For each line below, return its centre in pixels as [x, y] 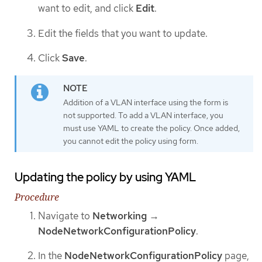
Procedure [37, 197]
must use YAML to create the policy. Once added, [151, 128]
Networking [120, 216]
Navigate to [65, 216]
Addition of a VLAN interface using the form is [146, 102]
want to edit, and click [87, 8]
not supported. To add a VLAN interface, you [143, 115]
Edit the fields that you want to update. [123, 33]
